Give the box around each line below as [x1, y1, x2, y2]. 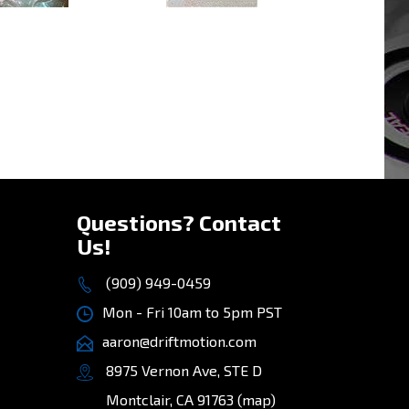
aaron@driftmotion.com [101, 331, 257, 350]
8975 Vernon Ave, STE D [101, 361, 262, 379]
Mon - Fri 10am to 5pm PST [101, 302, 282, 320]
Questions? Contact [76, 208, 281, 236]
